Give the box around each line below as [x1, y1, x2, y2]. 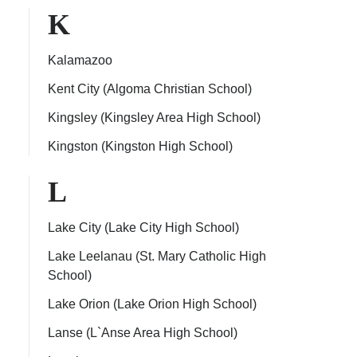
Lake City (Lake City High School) [48, 221, 239, 234]
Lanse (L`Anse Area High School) [48, 326, 237, 339]
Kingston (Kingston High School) [48, 139, 233, 153]
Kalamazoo [48, 53, 112, 67]
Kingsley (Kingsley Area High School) [48, 111, 261, 124]
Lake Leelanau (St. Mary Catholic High [48, 249, 266, 263]
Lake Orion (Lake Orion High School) [48, 297, 257, 311]
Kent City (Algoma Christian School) [48, 82, 252, 96]
